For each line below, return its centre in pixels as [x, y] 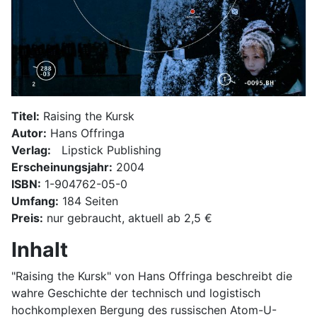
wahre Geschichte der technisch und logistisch [136, 293]
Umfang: [35, 201]
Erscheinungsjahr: [62, 167]
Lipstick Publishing [111, 150]
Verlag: [31, 150]
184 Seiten [88, 201]
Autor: [29, 133]
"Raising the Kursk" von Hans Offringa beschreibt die [152, 276]
